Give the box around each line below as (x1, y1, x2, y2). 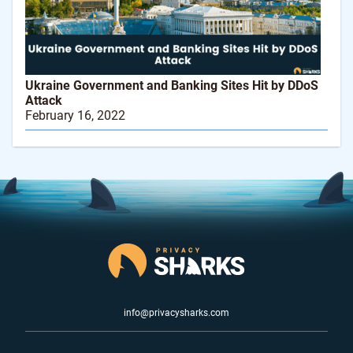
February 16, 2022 (25, 108, 125, 124)
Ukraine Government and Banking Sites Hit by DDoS (25, 78, 318, 94)
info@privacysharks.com (124, 307, 229, 319)
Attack (25, 93, 62, 109)
